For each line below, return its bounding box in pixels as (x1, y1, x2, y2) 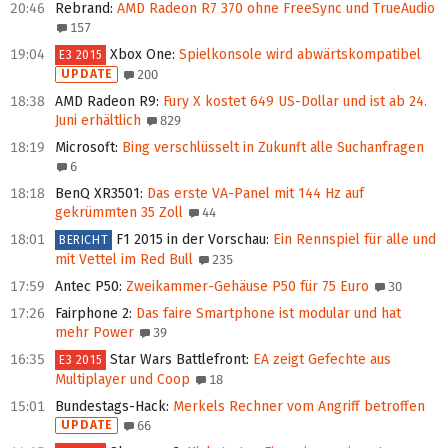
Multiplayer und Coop (55, 371, 190, 389)
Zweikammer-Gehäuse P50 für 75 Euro (122, 278, 369, 296)
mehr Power (55, 324, 134, 342)
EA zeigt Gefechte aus (249, 351, 392, 369)
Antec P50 (55, 278, 119, 296)
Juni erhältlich (55, 112, 141, 130)
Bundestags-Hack (55, 398, 166, 416)
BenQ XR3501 (55, 185, 140, 203)
